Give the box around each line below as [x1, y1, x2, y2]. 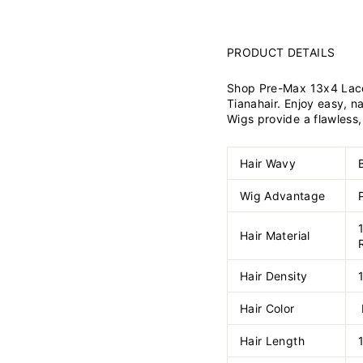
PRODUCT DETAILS [227, 45, 335, 60]
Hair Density [240, 269, 308, 284]
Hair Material [240, 228, 310, 243]
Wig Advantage [240, 189, 326, 203]
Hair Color [240, 301, 295, 316]
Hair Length [240, 334, 305, 348]
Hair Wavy [240, 156, 297, 171]
